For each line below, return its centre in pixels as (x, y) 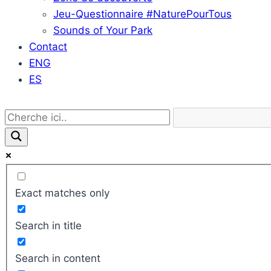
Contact (48, 47)
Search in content (57, 259)
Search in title (48, 226)
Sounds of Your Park (103, 30)
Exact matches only (62, 193)
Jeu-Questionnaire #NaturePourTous (142, 14)
